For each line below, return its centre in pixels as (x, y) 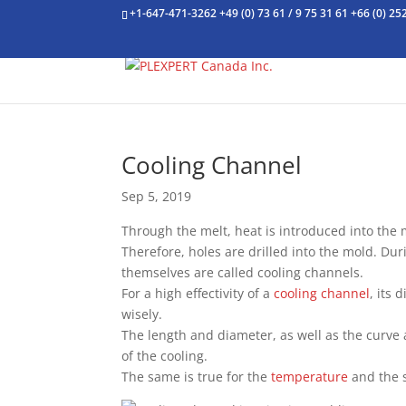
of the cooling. (165, 356)
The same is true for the (197, 377)
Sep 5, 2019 (157, 196)
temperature (310, 377)
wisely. (142, 314)
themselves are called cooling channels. (243, 272)
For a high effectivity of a (198, 293)
